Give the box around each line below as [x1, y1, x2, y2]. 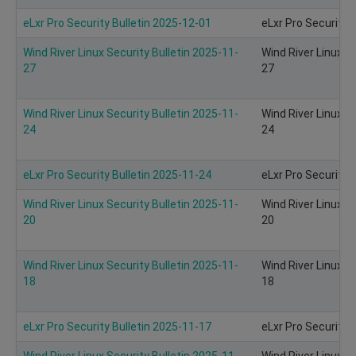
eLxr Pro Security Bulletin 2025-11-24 [23, 168, 211, 181]
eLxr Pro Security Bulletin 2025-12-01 [23, 16, 211, 29]
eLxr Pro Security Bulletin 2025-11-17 [23, 319, 211, 333]
